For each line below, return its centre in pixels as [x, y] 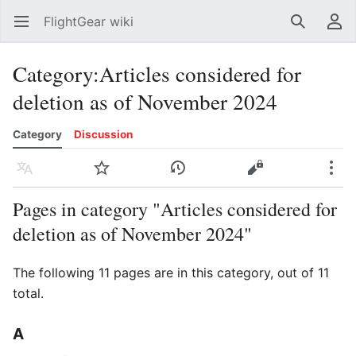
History [185, 176]
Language [29, 176]
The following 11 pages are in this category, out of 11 [171, 273]
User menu [341, 29]
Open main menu [29, 29]
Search [312, 29]
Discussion [103, 134]
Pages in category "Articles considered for [175, 209]
